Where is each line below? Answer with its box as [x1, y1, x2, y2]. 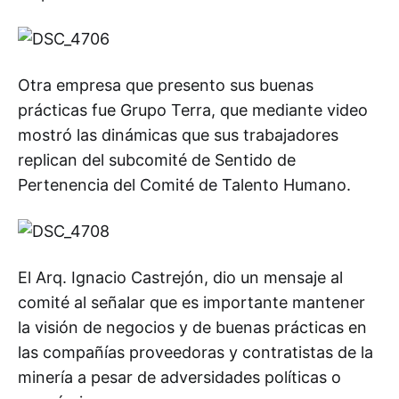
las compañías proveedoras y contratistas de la [18, 343, 373, 362]
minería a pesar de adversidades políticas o [18, 368, 341, 387]
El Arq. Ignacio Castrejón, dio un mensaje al [18, 268, 343, 287]
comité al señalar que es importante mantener [18, 293, 365, 312]
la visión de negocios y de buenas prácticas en [18, 318, 367, 337]
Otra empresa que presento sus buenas [18, 76, 313, 94]
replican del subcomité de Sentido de [18, 151, 296, 169]
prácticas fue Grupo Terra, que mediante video [18, 101, 368, 119]
